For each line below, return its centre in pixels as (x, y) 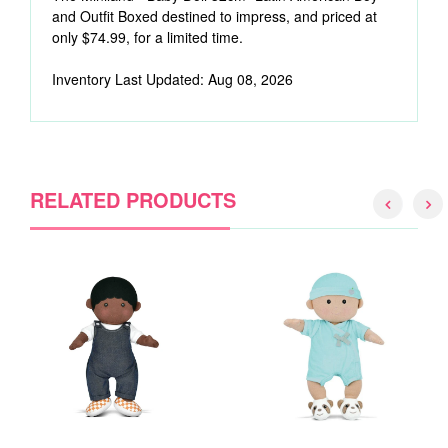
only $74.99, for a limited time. (147, 37)
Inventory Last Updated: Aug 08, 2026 (172, 79)
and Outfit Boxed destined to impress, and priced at (214, 16)
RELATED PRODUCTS (133, 199)
